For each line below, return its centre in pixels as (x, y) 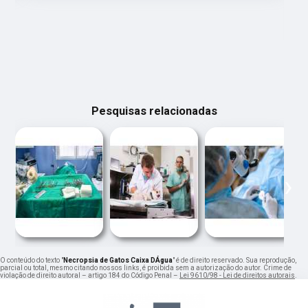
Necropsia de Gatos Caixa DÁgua (118, 261)
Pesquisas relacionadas (154, 111)
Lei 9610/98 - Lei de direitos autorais (237, 276)
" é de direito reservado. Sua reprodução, (234, 261)
